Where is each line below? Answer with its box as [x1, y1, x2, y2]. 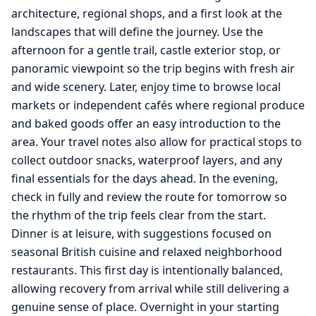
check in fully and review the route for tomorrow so [11, 189, 287, 205]
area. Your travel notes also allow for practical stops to [11, 134, 302, 150]
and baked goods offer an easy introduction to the [11, 116, 281, 132]
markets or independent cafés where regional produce [11, 97, 305, 114]
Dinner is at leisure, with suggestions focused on [11, 226, 272, 242]
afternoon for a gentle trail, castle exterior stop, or [11, 42, 281, 59]
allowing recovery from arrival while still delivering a [11, 281, 289, 297]
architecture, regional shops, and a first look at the [11, 6, 282, 22]
